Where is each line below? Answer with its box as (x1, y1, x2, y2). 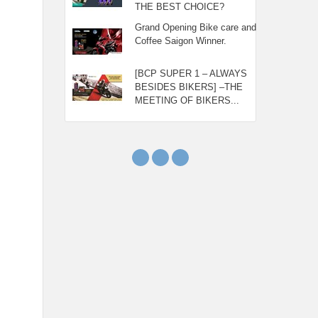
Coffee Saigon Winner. (134, 35, 226, 46)
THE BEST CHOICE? (134, 1, 224, 12)
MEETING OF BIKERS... (134, 95, 239, 106)
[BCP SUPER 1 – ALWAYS (134, 68, 247, 79)
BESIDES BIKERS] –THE (134, 82, 243, 92)
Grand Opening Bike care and (134, 22, 256, 33)
